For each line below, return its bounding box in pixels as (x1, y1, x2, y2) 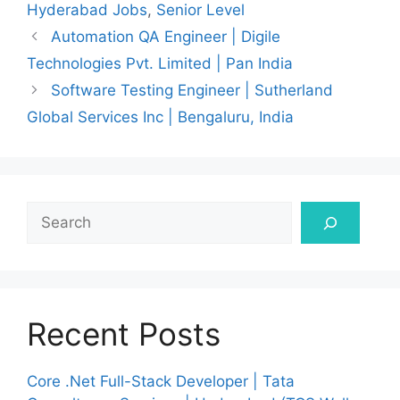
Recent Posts (27, 315, 221, 354)
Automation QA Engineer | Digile (51, 28, 281, 46)
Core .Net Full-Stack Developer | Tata (27, 372, 295, 391)
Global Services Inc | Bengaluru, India (27, 108, 294, 127)
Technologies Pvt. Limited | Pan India (27, 54, 293, 73)
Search (26, 203, 76, 221)
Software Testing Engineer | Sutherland (51, 81, 334, 100)
